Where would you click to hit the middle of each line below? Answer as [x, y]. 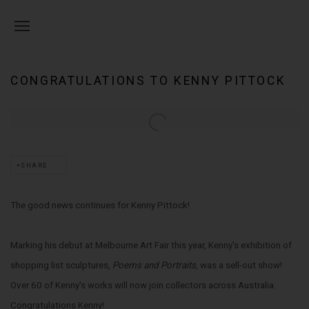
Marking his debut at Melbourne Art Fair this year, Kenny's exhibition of [151, 245]
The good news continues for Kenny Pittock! [100, 205]
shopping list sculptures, [61, 265]
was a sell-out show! [241, 265]
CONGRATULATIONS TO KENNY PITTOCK [148, 81]
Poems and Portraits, [156, 265]
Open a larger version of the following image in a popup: [123, 118]
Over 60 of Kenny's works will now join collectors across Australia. [143, 285]
